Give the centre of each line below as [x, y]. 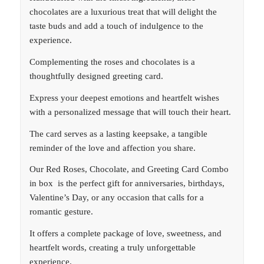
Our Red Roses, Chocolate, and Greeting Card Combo [129, 169]
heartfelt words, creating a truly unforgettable [112, 248]
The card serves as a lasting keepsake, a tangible [118, 133]
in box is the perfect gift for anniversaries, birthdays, [127, 184]
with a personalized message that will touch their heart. [130, 112]
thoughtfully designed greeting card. [96, 76]
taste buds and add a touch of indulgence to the [116, 26]
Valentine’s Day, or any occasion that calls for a [116, 198]
